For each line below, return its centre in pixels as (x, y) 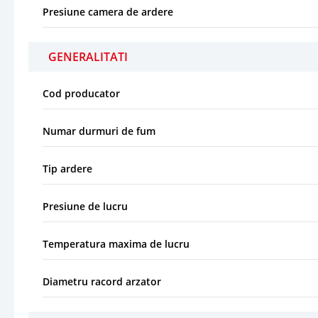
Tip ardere (67, 168)
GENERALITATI (88, 56)
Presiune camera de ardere (108, 11)
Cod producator (81, 93)
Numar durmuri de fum (99, 131)
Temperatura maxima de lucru (116, 243)
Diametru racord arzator (102, 281)
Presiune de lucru (85, 206)
